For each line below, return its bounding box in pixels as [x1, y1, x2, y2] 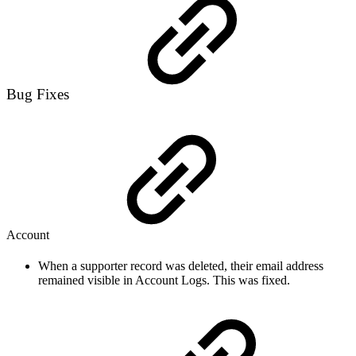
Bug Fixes [6, 85, 73, 103]
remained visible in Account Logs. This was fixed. [38, 273, 290, 288]
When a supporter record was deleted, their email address [38, 259, 323, 273]
